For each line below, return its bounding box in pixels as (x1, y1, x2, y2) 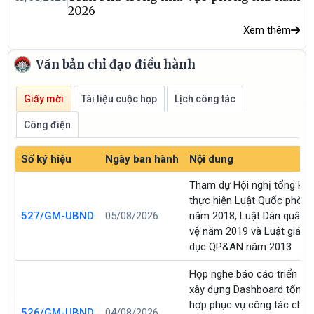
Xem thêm (243, 24, 291, 37)
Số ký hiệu (20, 152, 71, 165)
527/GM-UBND (21, 209, 95, 222)
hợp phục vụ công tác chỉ (189, 298, 306, 311)
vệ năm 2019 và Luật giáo (189, 224, 308, 238)
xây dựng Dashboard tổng (189, 282, 308, 296)
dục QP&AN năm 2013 (189, 240, 292, 253)
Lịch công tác (175, 93, 236, 104)
